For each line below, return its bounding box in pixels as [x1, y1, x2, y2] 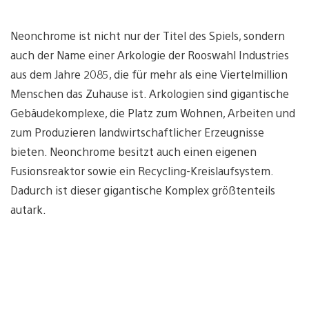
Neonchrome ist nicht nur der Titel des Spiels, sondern [10, 28, 285, 43]
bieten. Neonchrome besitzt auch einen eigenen [10, 143, 257, 159]
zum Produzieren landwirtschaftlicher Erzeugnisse [10, 124, 264, 139]
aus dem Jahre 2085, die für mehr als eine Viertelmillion [10, 66, 288, 81]
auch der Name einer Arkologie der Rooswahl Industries [10, 47, 289, 62]
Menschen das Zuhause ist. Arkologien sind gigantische [10, 86, 289, 101]
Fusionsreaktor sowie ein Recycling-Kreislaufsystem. [10, 163, 273, 178]
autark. [10, 201, 46, 217]
